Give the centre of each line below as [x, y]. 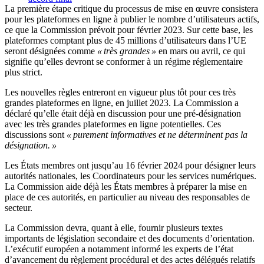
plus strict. [24, 72]
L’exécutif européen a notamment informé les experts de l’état [119, 249]
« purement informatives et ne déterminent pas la [157, 135]
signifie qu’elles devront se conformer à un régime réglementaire [124, 62]
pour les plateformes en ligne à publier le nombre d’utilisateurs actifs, [132, 19]
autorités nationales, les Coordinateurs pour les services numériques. [131, 176]
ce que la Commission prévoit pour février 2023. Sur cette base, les [129, 30]
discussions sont [36, 135]
